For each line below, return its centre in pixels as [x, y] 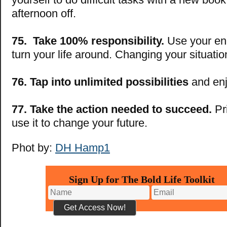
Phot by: [33, 148]
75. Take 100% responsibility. [88, 41]
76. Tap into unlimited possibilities [100, 82]
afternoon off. [44, 14]
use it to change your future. [80, 123]
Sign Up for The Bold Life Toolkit [142, 180]
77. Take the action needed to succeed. [112, 109]
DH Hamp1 [83, 148]
